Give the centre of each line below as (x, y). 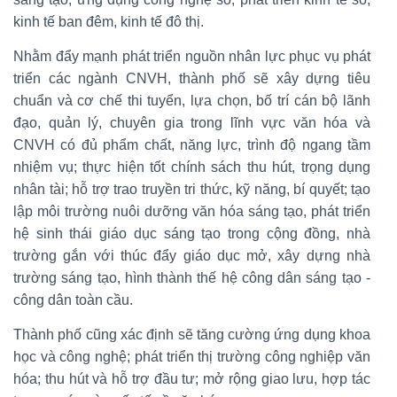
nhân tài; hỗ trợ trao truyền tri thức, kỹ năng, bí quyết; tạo (192, 190)
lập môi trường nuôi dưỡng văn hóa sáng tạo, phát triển (192, 212)
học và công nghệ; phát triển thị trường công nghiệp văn (192, 357)
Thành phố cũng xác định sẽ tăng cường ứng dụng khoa (192, 335)
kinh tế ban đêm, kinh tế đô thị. (109, 22)
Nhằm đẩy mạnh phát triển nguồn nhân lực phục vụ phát (192, 57)
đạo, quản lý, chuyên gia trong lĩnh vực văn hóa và (192, 123)
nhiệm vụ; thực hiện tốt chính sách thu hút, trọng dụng (192, 167)
